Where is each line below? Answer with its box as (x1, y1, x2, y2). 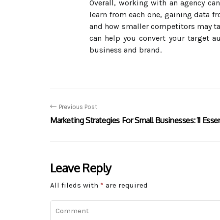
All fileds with (50, 180, 100, 190)
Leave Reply (50, 160, 111, 175)
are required (104, 180, 148, 190)
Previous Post (59, 103, 97, 110)
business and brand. (89, 45, 162, 55)
